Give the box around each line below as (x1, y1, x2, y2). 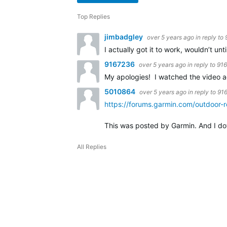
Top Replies (77, 13, 110, 20)
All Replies (77, 143, 106, 150)
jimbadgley (104, 32, 144, 41)
